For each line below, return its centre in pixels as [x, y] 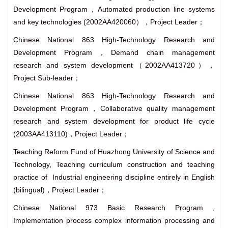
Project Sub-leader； [47, 78]
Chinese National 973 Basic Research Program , [114, 208]
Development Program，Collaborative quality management [114, 109]
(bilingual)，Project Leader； [60, 190]
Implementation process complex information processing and [114, 221]
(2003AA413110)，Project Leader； [71, 134]
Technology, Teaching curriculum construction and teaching [114, 165]
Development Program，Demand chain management [114, 53]
